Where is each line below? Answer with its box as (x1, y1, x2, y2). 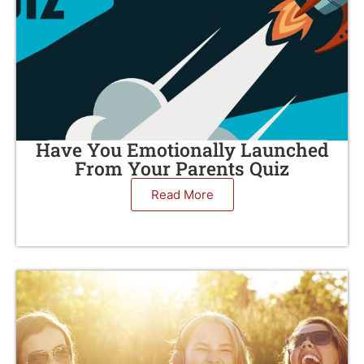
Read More (150, 187, 214, 202)
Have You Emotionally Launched (35, 137, 329, 162)
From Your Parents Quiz (75, 156, 289, 180)
